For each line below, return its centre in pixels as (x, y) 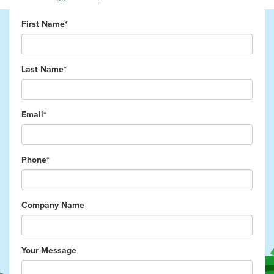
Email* (34, 114)
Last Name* (44, 69)
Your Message (49, 250)
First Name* (45, 24)
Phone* (35, 160)
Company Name (53, 205)
